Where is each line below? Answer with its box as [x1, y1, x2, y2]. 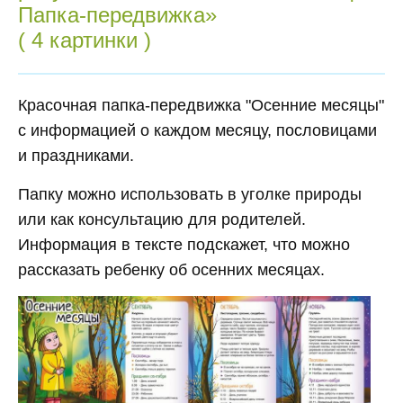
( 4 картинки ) [18, 28, 151, 53]
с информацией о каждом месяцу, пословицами [18, 121, 377, 140]
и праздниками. [18, 147, 134, 166]
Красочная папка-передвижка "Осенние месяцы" [18, 96, 384, 115]
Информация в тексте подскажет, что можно [18, 236, 350, 255]
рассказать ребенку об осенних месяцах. [18, 261, 329, 280]
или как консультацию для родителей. [18, 210, 306, 229]
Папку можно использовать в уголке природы [18, 185, 362, 204]
